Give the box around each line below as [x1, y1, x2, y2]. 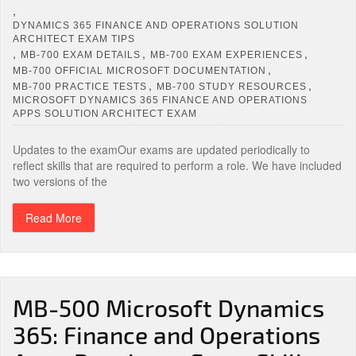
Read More [25, 210, 82, 226]
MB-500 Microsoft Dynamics [13, 293, 324, 322]
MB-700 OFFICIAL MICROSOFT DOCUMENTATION [13, 64, 266, 76]
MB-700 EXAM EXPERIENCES [150, 48, 303, 60]
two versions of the [13, 173, 107, 189]
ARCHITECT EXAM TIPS [13, 33, 135, 44]
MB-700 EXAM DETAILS [21, 48, 141, 60]
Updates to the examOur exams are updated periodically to [13, 141, 310, 157]
